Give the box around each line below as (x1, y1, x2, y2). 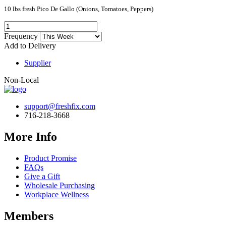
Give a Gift (24, 172, 60, 181)
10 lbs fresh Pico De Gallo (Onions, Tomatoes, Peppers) (4, 5, 153, 13)
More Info (4, 130, 57, 143)
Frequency (4, 31, 40, 40)
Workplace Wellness (24, 190, 89, 199)
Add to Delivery (4, 41, 56, 50)
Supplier (24, 58, 51, 67)
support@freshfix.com (24, 101, 95, 110)
